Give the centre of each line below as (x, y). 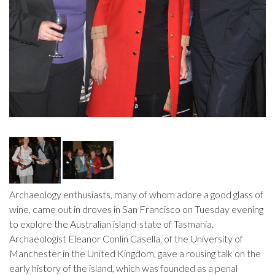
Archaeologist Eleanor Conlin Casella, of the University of (126, 238)
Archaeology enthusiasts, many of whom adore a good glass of (136, 194)
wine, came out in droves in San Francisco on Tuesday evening (136, 209)
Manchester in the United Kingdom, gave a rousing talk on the (135, 253)
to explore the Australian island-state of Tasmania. (111, 223)
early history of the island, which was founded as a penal (123, 268)
